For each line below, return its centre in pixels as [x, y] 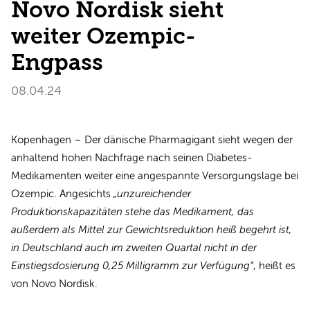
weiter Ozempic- [103, 36]
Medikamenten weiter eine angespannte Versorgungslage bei [155, 175]
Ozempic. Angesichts [62, 193]
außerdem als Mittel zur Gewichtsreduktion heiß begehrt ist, [152, 229]
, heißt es [274, 265]
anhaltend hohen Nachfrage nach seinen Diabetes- [131, 157]
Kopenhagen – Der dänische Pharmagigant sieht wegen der [152, 139]
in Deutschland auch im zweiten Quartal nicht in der [134, 247]
